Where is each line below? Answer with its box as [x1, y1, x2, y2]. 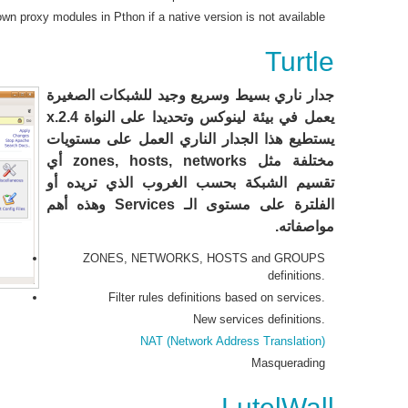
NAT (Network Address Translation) [139, 334, 325, 348]
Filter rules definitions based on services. [107, 291, 325, 304]
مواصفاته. [274, 219, 334, 234]
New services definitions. [192, 312, 325, 326]
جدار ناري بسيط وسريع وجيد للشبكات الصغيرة [46, 87, 334, 103]
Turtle [264, 46, 334, 76]
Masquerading [250, 356, 325, 370]
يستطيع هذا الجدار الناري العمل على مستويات [46, 131, 334, 147]
